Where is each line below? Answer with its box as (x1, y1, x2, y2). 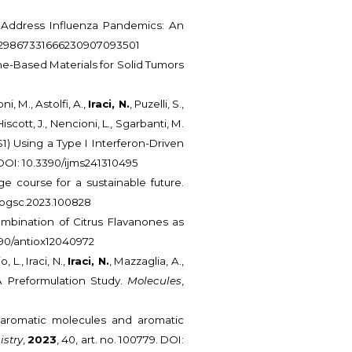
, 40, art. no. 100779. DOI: (57, 333, 185, 346)
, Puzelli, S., (129, 97, 184, 111)
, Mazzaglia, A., (108, 255, 184, 268)
